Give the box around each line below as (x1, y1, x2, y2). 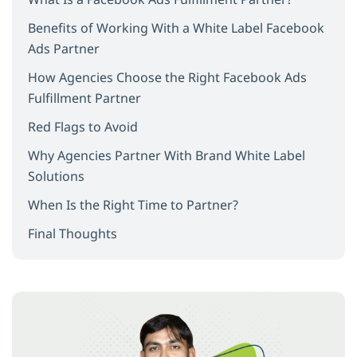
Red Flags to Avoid (28, 117, 138, 135)
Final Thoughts (28, 224, 117, 242)
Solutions (28, 167, 84, 185)
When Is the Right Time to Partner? (28, 195, 238, 214)
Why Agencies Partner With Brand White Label (28, 146, 305, 164)
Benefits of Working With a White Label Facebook (28, 18, 324, 37)
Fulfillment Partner (28, 88, 141, 107)
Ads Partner (28, 39, 100, 57)
